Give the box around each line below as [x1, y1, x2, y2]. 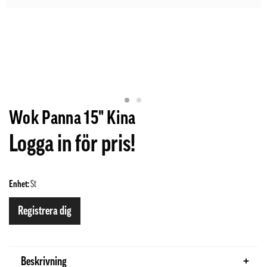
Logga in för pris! [9, 131, 135, 156]
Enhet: [9, 179, 30, 189]
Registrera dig [18, 204, 72, 217]
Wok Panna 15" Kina [9, 108, 136, 128]
